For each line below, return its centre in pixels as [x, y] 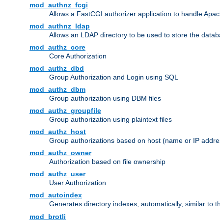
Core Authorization [78, 56]
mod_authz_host [58, 132]
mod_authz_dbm [57, 90]
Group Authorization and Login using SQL [114, 77]
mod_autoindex [56, 195]
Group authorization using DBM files [105, 98]
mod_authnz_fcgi [59, 5]
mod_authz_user [57, 174]
